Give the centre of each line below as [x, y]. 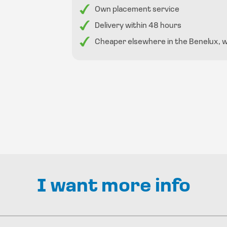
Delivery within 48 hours [138, 26]
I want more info [113, 187]
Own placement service [137, 10]
